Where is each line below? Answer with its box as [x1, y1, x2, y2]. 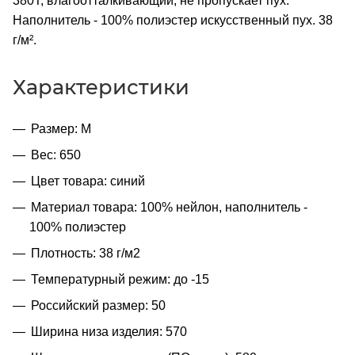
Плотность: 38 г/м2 [31, 246, 140, 260]
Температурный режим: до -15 [31, 272, 209, 286]
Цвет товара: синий [31, 174, 145, 188]
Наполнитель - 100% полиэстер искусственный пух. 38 [13, 13, 333, 27]
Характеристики [13, 74, 189, 99]
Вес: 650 [31, 147, 81, 162]
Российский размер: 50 [31, 298, 166, 312]
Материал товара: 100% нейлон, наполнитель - [31, 200, 307, 214]
